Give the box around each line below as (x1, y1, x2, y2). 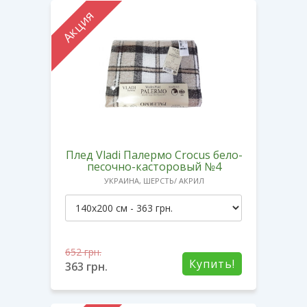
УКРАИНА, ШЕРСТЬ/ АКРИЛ (104, 175, 204, 186)
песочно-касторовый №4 (87, 158, 221, 174)
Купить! (189, 256, 235, 271)
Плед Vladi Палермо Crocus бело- (66, 147, 243, 162)
